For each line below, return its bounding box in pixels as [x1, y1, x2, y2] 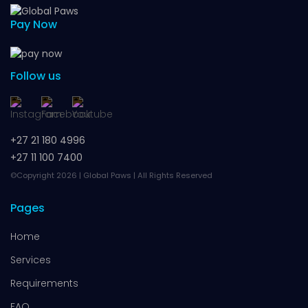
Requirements [10, 276, 78, 290]
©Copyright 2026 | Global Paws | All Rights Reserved [10, 170, 212, 181]
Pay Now [10, 16, 57, 33]
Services [10, 252, 51, 267]
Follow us [10, 68, 61, 85]
